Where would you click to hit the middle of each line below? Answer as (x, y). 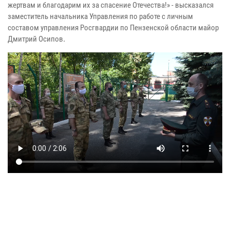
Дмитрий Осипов (35, 39)
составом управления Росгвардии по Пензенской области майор (113, 27)
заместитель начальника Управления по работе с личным (100, 16)
